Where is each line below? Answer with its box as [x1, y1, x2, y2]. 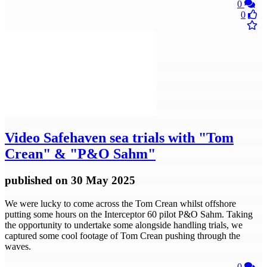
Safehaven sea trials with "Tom [40, 130, 234, 146]
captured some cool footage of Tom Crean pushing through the [5, 230, 240, 241]
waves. [5, 241, 31, 252]
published [5, 174, 55, 187]
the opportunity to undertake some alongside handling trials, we [5, 219, 243, 230]
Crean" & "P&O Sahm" [5, 146, 156, 162]
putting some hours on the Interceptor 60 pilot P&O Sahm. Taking [5, 209, 253, 219]
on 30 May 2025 [55, 174, 135, 187]
